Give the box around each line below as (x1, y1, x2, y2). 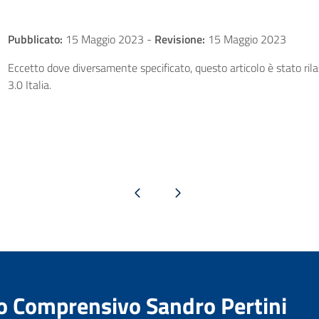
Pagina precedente (105, 186, 170, 198)
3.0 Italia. (7, 76, 51, 93)
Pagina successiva (146, 186, 209, 198)
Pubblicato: (7, 31, 63, 48)
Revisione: (154, 31, 205, 48)
